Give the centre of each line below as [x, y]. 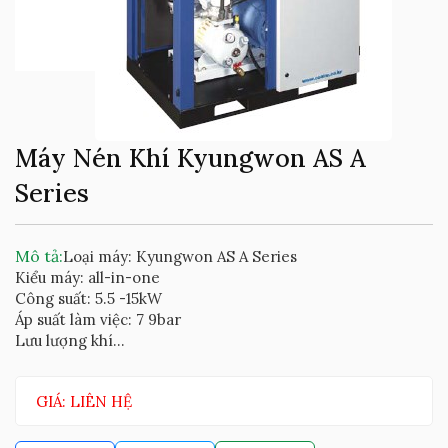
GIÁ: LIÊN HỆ [84, 402]
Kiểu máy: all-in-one [87, 278]
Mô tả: [39, 256]
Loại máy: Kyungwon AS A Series [180, 257]
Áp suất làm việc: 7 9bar [98, 320]
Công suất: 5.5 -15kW [88, 299]
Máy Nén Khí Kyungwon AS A [190, 158]
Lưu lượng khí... [70, 341]
